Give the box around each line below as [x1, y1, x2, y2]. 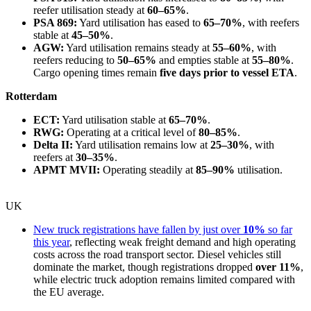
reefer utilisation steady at [33, 3, 147, 16]
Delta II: [33, 138, 73, 151]
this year [33, 235, 69, 248]
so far [265, 223, 292, 235]
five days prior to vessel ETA [160, 66, 294, 78]
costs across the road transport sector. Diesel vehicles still [33, 248, 281, 260]
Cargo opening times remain [33, 66, 160, 78]
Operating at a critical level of [64, 126, 199, 138]
